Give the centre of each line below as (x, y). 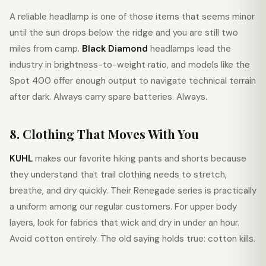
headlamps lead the (189, 49)
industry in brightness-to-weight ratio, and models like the (130, 65)
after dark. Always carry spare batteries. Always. (108, 97)
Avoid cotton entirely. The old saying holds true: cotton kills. (132, 239)
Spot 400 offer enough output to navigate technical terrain (133, 81)
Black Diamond (115, 49)
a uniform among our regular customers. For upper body (123, 207)
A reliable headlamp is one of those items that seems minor (132, 17)
